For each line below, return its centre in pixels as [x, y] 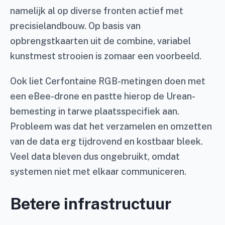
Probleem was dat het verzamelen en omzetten [111, 126]
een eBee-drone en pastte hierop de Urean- [103, 96]
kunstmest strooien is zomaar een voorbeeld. [106, 56]
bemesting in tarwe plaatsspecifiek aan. [95, 111]
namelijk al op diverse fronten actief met [97, 11]
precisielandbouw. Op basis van [75, 26]
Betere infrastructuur [91, 204]
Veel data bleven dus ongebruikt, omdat [95, 156]
